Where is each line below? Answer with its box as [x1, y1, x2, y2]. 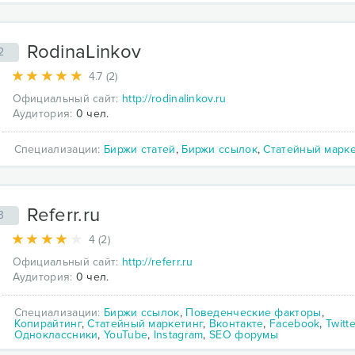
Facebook [269, 316, 320, 330]
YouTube [104, 327, 148, 342]
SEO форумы [209, 327, 279, 342]
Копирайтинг [13, 316, 82, 330]
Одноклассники [13, 327, 98, 342]
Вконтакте [208, 316, 264, 330]
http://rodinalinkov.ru [121, 91, 227, 105]
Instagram [153, 327, 204, 342]
